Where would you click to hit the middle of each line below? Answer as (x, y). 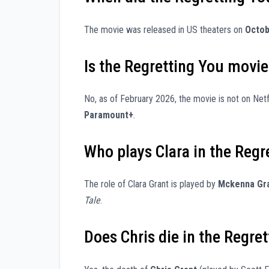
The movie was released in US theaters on (165, 29)
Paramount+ (109, 115)
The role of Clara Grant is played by (151, 184)
